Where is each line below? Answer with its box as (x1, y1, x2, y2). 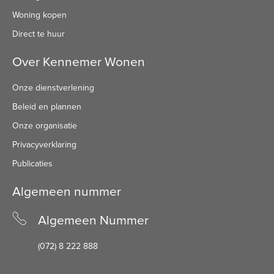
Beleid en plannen (12, 102, 81, 113)
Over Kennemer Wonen (12, 54, 145, 70)
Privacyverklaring (12, 139, 76, 150)
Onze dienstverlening (12, 83, 94, 94)
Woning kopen (12, 10, 67, 21)
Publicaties (12, 158, 53, 169)
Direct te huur (12, 29, 65, 40)
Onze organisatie (12, 120, 77, 131)
